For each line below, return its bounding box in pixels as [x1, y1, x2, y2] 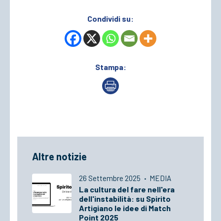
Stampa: [95, 62, 126, 72]
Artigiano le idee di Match [79, 203, 171, 213]
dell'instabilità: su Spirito [79, 193, 171, 203]
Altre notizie [32, 150, 87, 162]
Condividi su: [87, 13, 134, 23]
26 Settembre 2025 [79, 173, 142, 183]
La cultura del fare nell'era [79, 184, 175, 194]
